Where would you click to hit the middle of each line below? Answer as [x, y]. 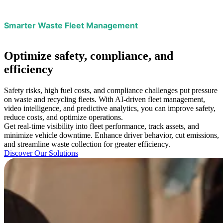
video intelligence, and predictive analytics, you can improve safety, [110, 108]
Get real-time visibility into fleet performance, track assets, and [102, 126]
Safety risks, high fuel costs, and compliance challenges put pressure [111, 90]
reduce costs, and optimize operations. [63, 117]
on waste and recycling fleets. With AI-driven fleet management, [105, 99]
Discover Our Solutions [41, 153]
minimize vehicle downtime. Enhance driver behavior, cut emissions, [111, 135]
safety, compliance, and [114, 56]
